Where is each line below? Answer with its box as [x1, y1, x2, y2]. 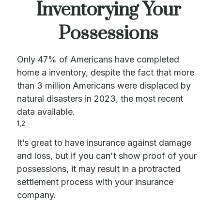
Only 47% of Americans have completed [17, 54, 179, 64]
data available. [17, 107, 75, 117]
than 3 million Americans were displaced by [17, 80, 191, 91]
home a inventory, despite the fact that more [17, 67, 194, 77]
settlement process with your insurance [17, 177, 173, 187]
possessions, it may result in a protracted [17, 164, 181, 174]
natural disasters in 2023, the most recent [17, 93, 183, 104]
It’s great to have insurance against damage [17, 138, 191, 148]
